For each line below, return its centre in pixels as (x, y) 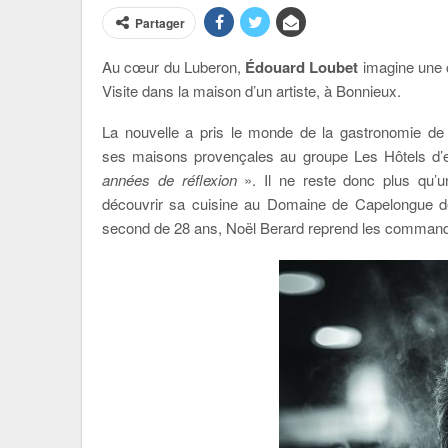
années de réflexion (169, 179)
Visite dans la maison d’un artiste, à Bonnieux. (251, 90)
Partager (160, 23)
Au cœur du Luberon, (171, 66)
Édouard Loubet (299, 67)
